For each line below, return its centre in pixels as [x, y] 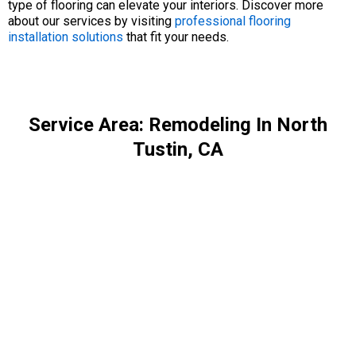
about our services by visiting [91, 21]
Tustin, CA [178, 149]
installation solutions [66, 37]
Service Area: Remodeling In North [178, 125]
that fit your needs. [176, 37]
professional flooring [233, 21]
